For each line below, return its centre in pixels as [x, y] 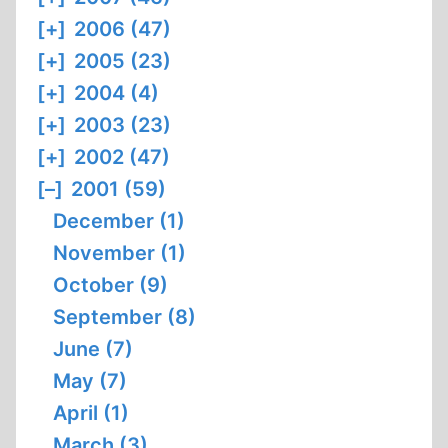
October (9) [110, 285]
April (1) [91, 413]
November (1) [119, 253]
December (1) [119, 221]
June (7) [93, 349]
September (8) [124, 317]
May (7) [90, 381]
